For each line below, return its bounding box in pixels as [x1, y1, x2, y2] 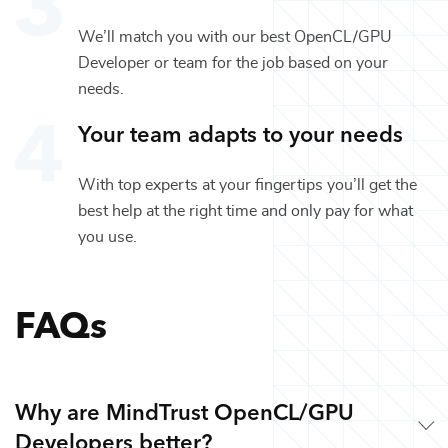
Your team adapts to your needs [78, 116, 403, 148]
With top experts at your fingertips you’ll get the [78, 176, 417, 193]
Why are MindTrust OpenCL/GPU [15, 394, 354, 426]
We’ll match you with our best [78, 28, 294, 45]
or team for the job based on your [150, 54, 388, 71]
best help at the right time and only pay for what [78, 202, 413, 219]
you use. [78, 228, 137, 245]
